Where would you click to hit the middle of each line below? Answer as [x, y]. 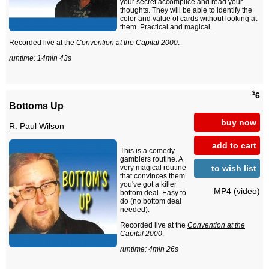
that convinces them [153, 176]
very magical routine [153, 168]
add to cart [234, 145]
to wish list [234, 168]
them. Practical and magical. [166, 27]
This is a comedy [147, 151]
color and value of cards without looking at [189, 19]
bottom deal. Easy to [153, 193]
